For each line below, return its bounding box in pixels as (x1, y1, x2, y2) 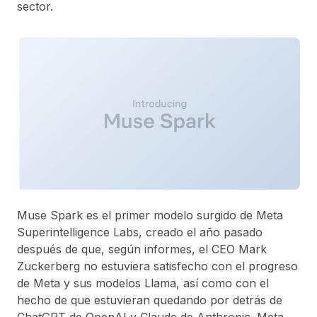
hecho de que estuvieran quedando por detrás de (17, 292, 282, 307)
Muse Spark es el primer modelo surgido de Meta (17, 207, 283, 222)
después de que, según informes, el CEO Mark (17, 241, 267, 256)
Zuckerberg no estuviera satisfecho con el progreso (17, 258, 298, 273)
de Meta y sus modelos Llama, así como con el (17, 275, 269, 290)
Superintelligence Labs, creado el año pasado (17, 224, 263, 239)
